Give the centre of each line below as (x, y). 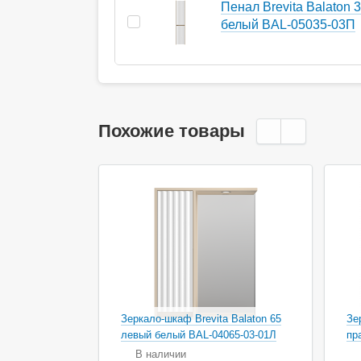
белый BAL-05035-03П (288, 24)
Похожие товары (172, 131)
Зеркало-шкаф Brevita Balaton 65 (201, 318)
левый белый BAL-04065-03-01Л (199, 334)
